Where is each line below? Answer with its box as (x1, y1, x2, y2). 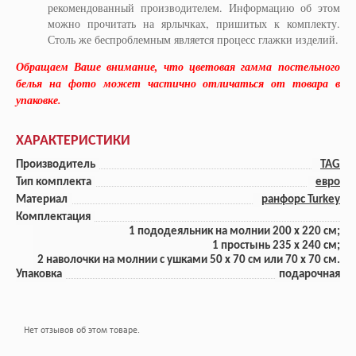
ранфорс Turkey (261, 194, 340, 206)
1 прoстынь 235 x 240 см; (212, 240, 340, 252)
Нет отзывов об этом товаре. (24, 326, 140, 335)
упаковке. (16, 92, 61, 108)
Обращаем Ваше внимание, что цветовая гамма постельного (16, 59, 340, 75)
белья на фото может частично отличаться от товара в (16, 75, 340, 91)
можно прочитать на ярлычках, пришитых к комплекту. (48, 16, 340, 31)
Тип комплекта (16, 176, 91, 188)
